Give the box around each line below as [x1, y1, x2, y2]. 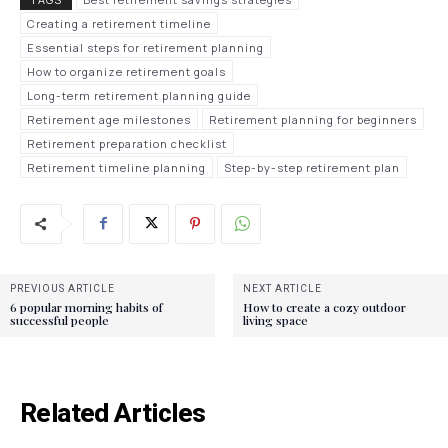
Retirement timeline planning [27, 159, 206, 175]
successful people [10, 311, 109, 328]
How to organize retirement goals [27, 63, 226, 79]
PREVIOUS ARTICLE [10, 282, 115, 294]
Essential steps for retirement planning [27, 39, 264, 55]
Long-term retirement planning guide [27, 87, 251, 103]
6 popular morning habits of [10, 298, 163, 315]
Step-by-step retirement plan [224, 159, 400, 175]
